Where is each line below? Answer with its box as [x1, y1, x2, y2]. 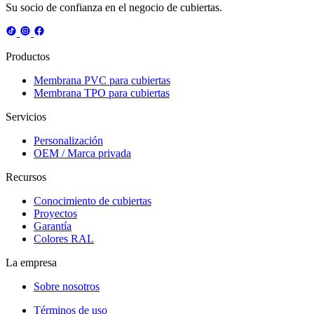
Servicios [6, 111, 46, 123]
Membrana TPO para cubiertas [34, 87, 170, 100]
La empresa [6, 257, 57, 269]
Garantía [34, 220, 71, 233]
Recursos [6, 171, 46, 184]
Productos [6, 50, 50, 63]
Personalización [34, 135, 103, 147]
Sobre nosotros [34, 280, 100, 293]
